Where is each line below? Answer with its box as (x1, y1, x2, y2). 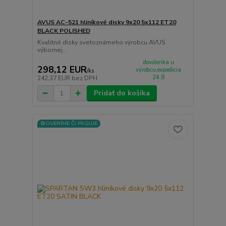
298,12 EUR (37, 64, 87, 76)
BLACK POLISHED (37, 26, 90, 35)
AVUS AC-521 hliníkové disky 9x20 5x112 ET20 (37, 18, 176, 26)
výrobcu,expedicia (136, 66, 182, 74)
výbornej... (37, 45, 67, 54)
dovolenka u (143, 58, 174, 66)
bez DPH (71, 74, 97, 83)
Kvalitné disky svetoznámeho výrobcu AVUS (37, 38, 165, 46)
